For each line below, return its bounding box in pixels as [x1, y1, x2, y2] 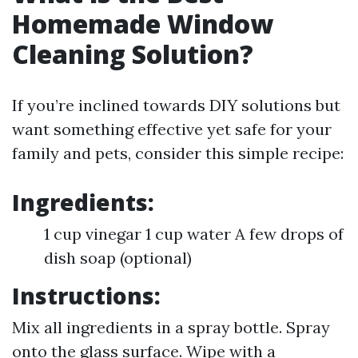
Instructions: [12, 280, 161, 311]
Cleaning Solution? [12, 37, 253, 71]
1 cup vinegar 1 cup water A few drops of [44, 224, 344, 244]
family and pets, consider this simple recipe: [12, 143, 344, 163]
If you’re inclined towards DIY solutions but [12, 95, 340, 115]
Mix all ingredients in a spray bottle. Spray [12, 317, 330, 337]
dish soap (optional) [44, 248, 192, 268]
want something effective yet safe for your [12, 119, 332, 139]
